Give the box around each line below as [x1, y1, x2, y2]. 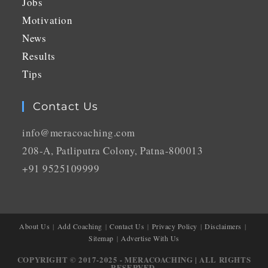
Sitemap [89, 233, 114, 243]
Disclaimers [205, 221, 242, 231]
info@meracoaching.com [22, 126, 135, 139]
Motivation [22, 13, 73, 27]
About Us [19, 221, 50, 231]
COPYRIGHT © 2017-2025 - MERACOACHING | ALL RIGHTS [17, 254, 251, 265]
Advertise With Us [121, 233, 179, 243]
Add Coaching [57, 221, 102, 231]
